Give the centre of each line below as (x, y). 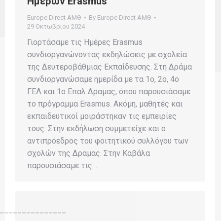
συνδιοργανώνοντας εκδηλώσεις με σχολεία (107, 54)
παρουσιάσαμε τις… (62, 165)
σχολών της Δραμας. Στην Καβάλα (89, 153)
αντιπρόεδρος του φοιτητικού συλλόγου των (108, 141)
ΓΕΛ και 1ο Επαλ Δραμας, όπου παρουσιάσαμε (109, 91)
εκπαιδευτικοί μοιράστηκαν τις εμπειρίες (102, 116)
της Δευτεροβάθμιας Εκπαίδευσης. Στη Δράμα (110, 67)
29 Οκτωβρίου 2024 (56, 26)
